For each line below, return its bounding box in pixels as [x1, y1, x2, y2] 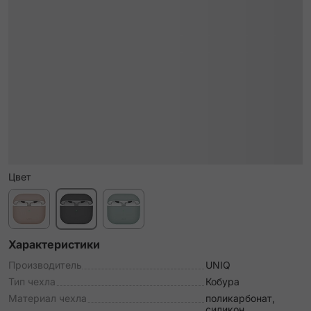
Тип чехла [8, 276, 56, 287]
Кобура [205, 276, 239, 287]
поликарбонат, [205, 292, 275, 304]
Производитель [8, 259, 82, 271]
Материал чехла [8, 292, 87, 304]
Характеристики [8, 237, 100, 251]
